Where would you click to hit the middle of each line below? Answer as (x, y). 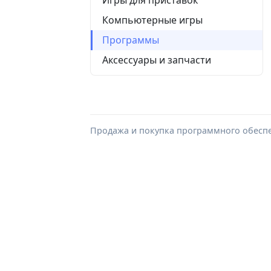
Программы (131, 40)
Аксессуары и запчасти (157, 60)
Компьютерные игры (152, 20)
